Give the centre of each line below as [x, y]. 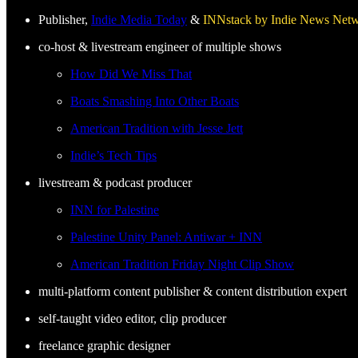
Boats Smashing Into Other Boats [155, 101]
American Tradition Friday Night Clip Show [182, 264]
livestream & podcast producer [115, 182]
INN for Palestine [115, 209]
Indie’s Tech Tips [113, 155]
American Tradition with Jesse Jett [157, 128]
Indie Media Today [139, 19]
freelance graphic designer [104, 345]
